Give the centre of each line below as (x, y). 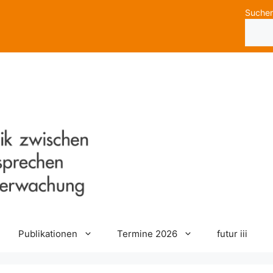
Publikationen (48, 233)
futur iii (232, 233)
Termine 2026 (147, 233)
